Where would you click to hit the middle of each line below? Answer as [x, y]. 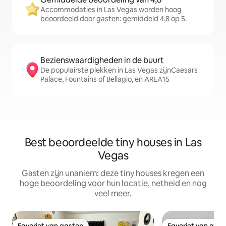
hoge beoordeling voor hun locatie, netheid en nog [113, 183]
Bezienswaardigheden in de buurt [102, 60]
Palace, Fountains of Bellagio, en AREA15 [105, 79]
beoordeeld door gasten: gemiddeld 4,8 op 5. [114, 19]
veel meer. [113, 193]
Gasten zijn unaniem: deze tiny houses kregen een [113, 173]
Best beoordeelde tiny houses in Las [113, 143]
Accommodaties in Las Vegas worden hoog [111, 10]
